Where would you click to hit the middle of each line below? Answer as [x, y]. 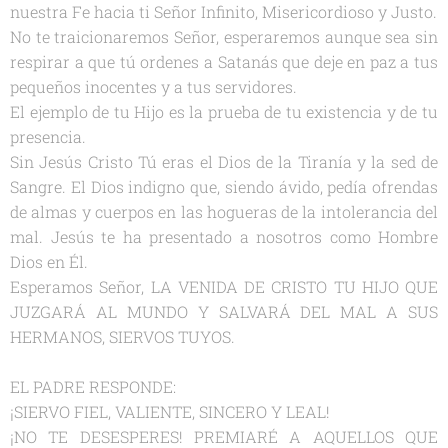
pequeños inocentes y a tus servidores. [153, 86]
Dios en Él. [49, 261]
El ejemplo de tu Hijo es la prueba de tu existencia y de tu [224, 111]
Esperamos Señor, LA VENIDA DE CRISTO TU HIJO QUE [224, 286]
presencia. [48, 136]
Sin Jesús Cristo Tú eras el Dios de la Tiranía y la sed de [224, 161]
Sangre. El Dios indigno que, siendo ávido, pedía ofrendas [224, 186]
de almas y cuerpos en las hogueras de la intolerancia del [224, 211]
